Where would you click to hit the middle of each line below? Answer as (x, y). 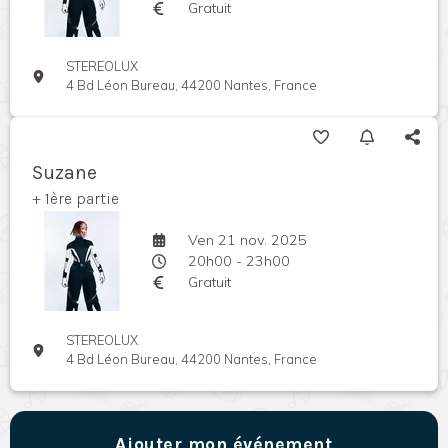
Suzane (64, 173)
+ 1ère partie (75, 199)
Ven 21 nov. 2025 (247, 239)
